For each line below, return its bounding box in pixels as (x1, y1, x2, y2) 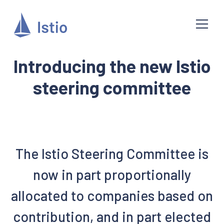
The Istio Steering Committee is (15, 145, 208, 162)
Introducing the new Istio (13, 55, 211, 76)
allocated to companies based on (11, 187, 213, 204)
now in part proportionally (33, 166, 191, 183)
